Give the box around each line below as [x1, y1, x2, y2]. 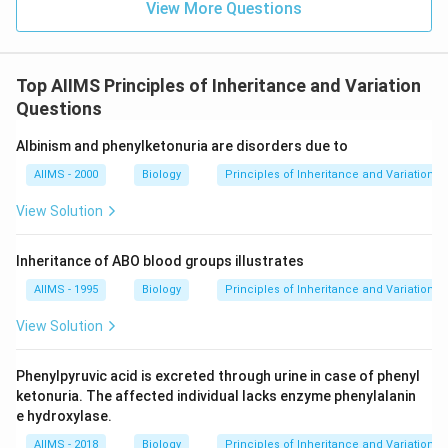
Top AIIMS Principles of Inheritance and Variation [16, 75, 421, 96]
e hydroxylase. [16, 408, 112, 424]
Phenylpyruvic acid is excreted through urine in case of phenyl [16, 368, 420, 384]
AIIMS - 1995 [34, 283, 98, 296]
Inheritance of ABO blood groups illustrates [16, 253, 304, 269]
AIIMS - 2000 [34, 168, 98, 181]
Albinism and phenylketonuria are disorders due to [16, 138, 348, 154]
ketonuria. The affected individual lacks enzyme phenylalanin [16, 388, 416, 404]
